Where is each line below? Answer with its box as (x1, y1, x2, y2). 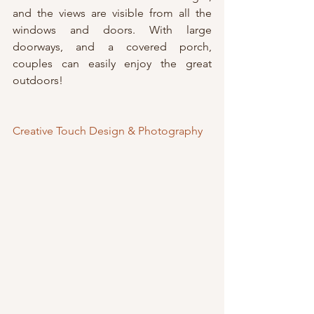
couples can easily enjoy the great (13, 56, 212, 70)
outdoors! (13, 73, 63, 87)
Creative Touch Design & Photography (13, 123, 203, 137)
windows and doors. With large (13, 22, 212, 36)
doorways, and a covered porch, (13, 39, 212, 53)
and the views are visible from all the (13, 6, 212, 20)
